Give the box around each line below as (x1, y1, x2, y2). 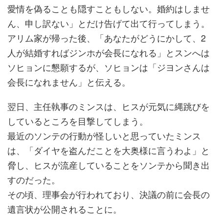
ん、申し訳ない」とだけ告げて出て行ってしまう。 (7, 17, 210, 29)
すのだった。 (7, 173, 60, 186)
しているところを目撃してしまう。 (7, 114, 148, 127)
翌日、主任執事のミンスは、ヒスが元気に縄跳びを (7, 100, 210, 112)
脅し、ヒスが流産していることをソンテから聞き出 (7, 158, 210, 171)
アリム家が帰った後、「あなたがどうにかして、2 (7, 31, 206, 44)
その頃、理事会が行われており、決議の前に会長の (7, 188, 210, 200)
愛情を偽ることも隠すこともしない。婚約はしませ (7, 2, 210, 15)
